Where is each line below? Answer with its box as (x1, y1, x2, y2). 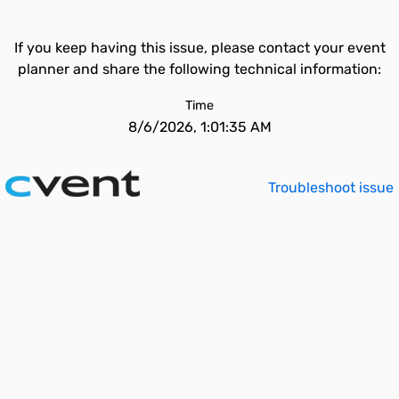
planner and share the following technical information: (18, 61, 381, 77)
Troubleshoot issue (268, 179, 394, 196)
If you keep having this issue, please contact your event (13, 39, 386, 56)
